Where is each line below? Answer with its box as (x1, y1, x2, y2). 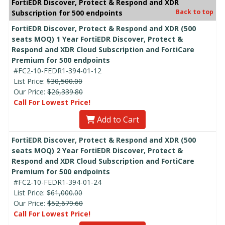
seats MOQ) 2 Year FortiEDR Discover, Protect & (12, 146, 183, 156)
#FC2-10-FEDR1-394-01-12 (14, 66, 101, 76)
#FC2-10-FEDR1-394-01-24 (14, 177, 101, 187)
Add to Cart (95, 114, 139, 126)
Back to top (176, 8, 213, 17)
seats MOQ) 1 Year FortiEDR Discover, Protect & (12, 34, 183, 44)
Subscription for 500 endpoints (12, 8, 123, 18)
